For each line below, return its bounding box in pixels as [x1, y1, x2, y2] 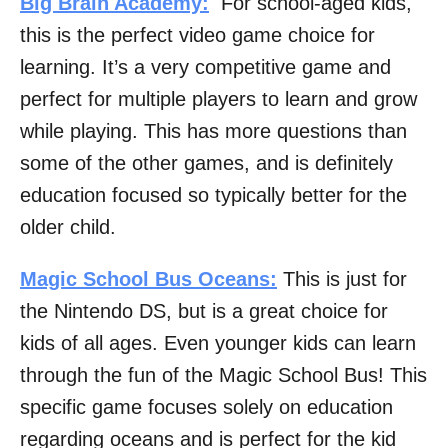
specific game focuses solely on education [20, 396, 393, 419]
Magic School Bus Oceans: [20, 268, 277, 291]
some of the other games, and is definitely [20, 152, 393, 175]
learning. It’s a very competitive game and [20, 56, 391, 79]
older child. [20, 216, 116, 239]
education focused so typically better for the [20, 184, 407, 207]
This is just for [277, 268, 407, 291]
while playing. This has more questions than [20, 120, 407, 143]
